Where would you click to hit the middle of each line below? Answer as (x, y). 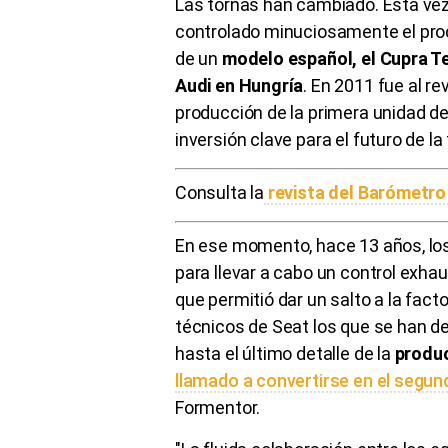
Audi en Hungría (239, 85)
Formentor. (220, 407)
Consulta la (220, 192)
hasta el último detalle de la (285, 353)
